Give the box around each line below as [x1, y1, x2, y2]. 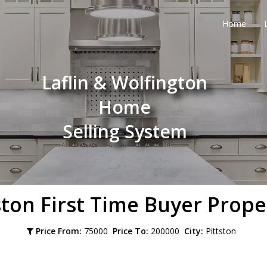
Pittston [203, 225, 241, 237]
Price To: [112, 225, 148, 237]
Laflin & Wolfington [42, 70, 207, 95]
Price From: [35, 225, 82, 237]
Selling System [62, 119, 187, 144]
